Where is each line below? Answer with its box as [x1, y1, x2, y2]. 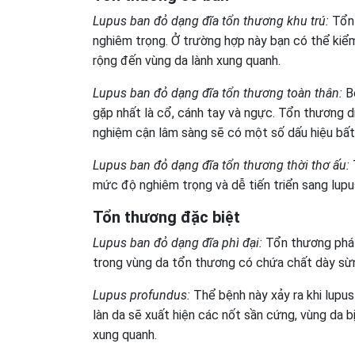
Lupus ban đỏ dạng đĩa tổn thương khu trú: [93, 13, 329, 29]
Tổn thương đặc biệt [93, 207, 240, 227]
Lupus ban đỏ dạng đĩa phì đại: [93, 235, 262, 250]
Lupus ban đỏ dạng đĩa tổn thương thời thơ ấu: [93, 157, 349, 173]
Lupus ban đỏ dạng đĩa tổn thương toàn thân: [93, 85, 342, 101]
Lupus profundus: [93, 287, 190, 303]
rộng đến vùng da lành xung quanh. [93, 52, 281, 68]
